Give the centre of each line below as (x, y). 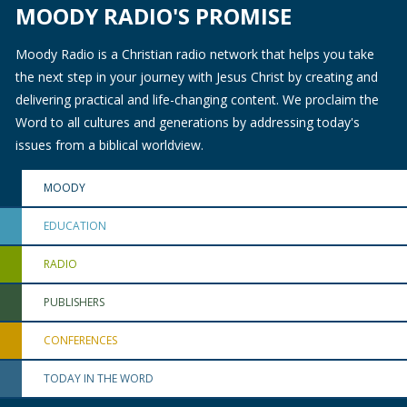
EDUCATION (74, 225)
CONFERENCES (80, 340)
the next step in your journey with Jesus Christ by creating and (196, 76)
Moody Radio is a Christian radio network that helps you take (194, 54)
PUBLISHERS (74, 302)
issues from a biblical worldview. (109, 144)
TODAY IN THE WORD (98, 378)
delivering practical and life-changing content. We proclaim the (197, 99)
